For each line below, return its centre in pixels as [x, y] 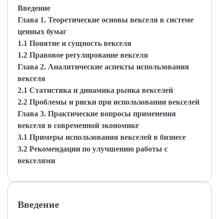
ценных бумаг [42, 32]
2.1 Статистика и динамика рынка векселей [95, 90]
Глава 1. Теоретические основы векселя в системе [106, 20]
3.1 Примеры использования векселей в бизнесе [102, 137]
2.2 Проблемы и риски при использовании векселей [109, 102]
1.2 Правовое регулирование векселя [83, 55]
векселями [36, 161]
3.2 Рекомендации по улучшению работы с [93, 149]
